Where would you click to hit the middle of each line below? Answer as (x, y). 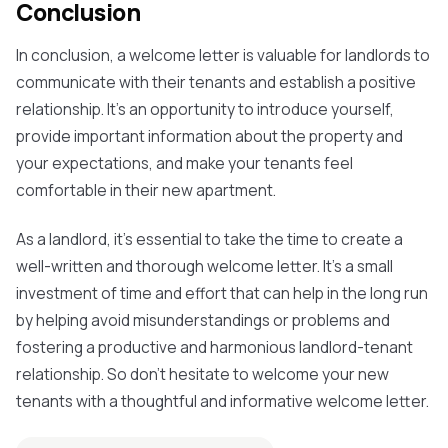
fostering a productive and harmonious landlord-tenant (214, 347)
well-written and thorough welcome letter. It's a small (204, 266)
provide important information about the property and (209, 136)
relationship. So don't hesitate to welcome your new (202, 374)
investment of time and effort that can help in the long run (222, 293)
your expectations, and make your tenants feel (184, 163)
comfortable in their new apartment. (146, 190)
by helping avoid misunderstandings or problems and (203, 320)
